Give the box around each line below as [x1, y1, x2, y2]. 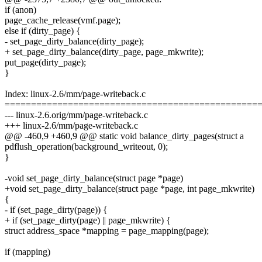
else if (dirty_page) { [5, 26, 81, 36]
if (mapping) [5, 247, 50, 257]
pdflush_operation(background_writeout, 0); [5, 142, 168, 152]
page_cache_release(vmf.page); [5, 15, 120, 26]
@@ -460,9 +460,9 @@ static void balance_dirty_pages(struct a [5, 131, 244, 142]
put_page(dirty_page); [5, 57, 86, 68]
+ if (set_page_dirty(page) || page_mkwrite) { [5, 215, 171, 226]
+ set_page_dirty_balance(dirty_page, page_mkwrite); [5, 47, 204, 57]
